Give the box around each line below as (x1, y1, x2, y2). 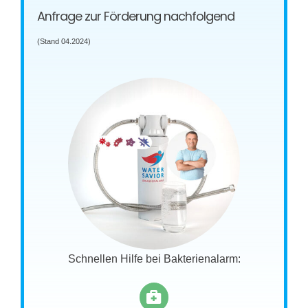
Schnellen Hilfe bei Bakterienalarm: (67, 253, 241, 265)
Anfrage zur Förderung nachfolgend (37, 8, 235, 25)
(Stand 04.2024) (37, 37, 91, 46)
